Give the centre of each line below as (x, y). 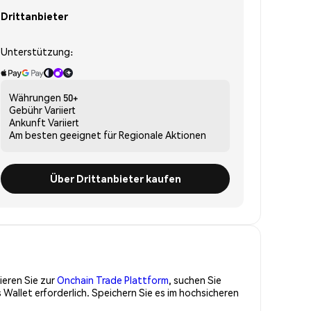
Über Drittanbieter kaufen (115, 178)
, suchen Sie (195, 279)
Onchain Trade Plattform (113, 279)
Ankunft (27, 122)
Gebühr (26, 109)
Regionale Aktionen (162, 134)
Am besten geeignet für (63, 134)
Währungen (35, 97)
